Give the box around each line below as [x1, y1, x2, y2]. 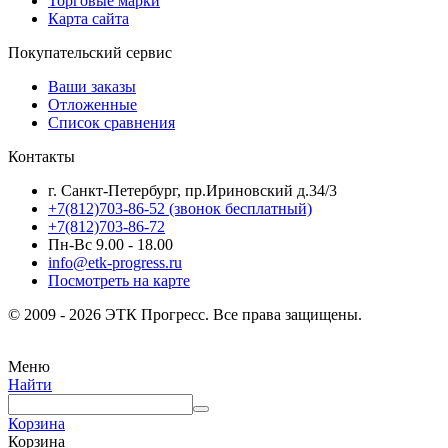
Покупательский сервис [8, 44, 172, 62]
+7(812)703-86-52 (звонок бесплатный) [48, 200, 312, 218]
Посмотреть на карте [48, 272, 190, 290]
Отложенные [48, 96, 137, 114]
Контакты [8, 148, 75, 166]
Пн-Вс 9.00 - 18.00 [48, 236, 173, 254]
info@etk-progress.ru [48, 254, 182, 272]
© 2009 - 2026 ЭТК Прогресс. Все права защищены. [8, 306, 362, 324]
